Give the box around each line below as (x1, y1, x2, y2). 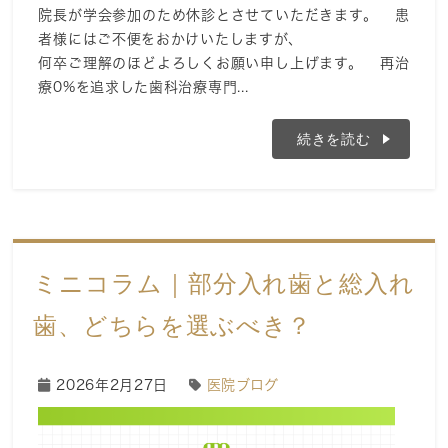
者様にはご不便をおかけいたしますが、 (38, 32, 304, 47)
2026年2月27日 (56, 378, 169, 393)
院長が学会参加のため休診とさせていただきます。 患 (38, 8, 410, 23)
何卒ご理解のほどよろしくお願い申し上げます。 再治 (38, 56, 410, 71)
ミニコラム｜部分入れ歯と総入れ (33, 270, 415, 298)
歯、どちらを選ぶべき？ (33, 312, 313, 340)
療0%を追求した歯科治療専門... (38, 80, 249, 95)
